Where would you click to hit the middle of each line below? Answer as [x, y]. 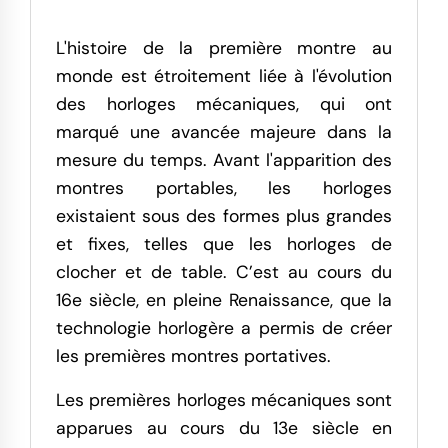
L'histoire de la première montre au [224, 48]
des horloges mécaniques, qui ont [224, 104]
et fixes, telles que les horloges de [224, 244]
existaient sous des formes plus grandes [224, 216]
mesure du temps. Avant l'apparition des [224, 160]
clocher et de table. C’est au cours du [224, 272]
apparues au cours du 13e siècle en [224, 427]
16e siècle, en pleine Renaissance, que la [224, 300]
